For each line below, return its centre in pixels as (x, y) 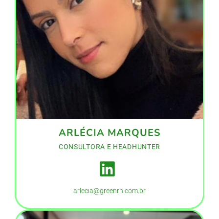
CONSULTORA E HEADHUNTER (109, 147)
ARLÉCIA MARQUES (109, 133)
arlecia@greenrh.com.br (109, 191)
